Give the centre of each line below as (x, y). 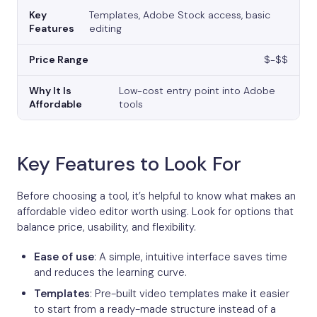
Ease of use (64, 257)
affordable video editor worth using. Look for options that (155, 212)
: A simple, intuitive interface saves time (191, 257)
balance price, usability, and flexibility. (106, 227)
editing (105, 29)
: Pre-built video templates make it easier (190, 294)
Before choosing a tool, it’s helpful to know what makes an (156, 196)
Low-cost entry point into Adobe (197, 91)
